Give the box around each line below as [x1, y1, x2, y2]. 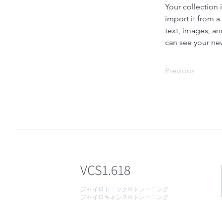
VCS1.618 [80, 161, 131, 179]
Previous [165, 66, 195, 75]
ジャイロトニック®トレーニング [80, 185, 168, 193]
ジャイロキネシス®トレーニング [80, 193, 168, 201]
